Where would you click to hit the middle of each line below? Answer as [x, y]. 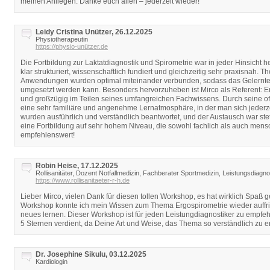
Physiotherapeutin [62, 39]
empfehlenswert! [48, 135]
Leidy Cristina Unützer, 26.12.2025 [94, 32]
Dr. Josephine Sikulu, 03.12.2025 [91, 254]
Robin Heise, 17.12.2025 [77, 166]
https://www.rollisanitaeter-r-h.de [83, 180]
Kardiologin [52, 262]
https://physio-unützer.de [72, 46]
